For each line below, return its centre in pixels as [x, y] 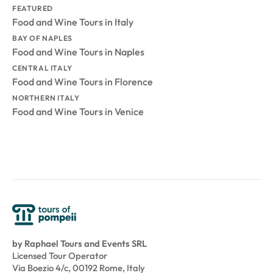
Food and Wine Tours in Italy [73, 22]
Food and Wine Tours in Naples [78, 52]
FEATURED [33, 9]
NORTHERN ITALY [46, 98]
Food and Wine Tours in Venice [78, 112]
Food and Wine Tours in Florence [83, 82]
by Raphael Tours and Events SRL [80, 244]
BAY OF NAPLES [42, 38]
